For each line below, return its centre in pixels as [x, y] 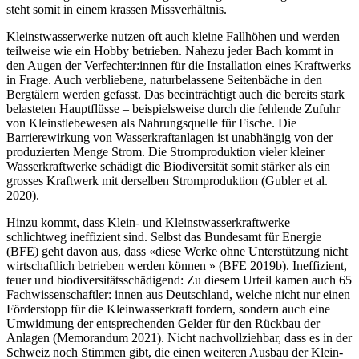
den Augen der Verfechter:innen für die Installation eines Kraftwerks [179, 66]
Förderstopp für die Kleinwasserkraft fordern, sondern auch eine [168, 309]
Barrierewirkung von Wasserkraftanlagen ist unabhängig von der [169, 138]
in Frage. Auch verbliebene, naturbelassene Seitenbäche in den [164, 80]
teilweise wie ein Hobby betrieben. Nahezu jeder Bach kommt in [170, 51]
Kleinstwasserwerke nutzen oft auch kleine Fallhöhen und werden [173, 37]
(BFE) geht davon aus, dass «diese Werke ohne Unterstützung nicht [177, 252]
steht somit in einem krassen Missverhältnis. [117, 10]
